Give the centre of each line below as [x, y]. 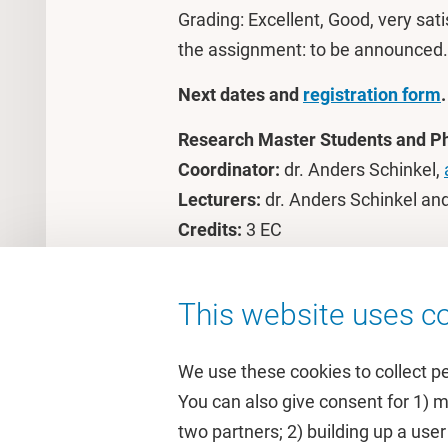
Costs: [203, 259]
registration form [372, 94]
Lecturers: [219, 199]
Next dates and [240, 94]
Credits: [210, 229]
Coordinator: [229, 169]
